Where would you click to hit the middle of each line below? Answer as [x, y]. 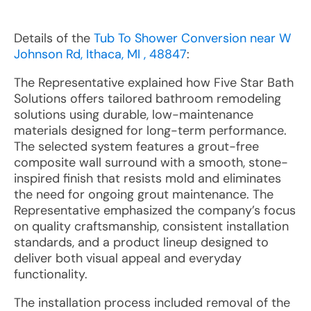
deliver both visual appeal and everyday [128, 258]
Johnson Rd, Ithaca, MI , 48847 [100, 54]
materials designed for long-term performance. [150, 131]
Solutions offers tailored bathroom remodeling [148, 99]
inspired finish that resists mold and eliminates [148, 178]
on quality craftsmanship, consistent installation [151, 226]
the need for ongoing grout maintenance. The [144, 194]
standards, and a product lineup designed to [141, 242]
